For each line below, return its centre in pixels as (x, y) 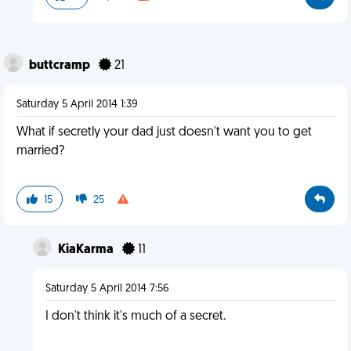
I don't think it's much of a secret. (135, 317)
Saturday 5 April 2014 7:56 (107, 289)
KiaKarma (87, 250)
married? (40, 151)
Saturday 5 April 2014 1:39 (77, 105)
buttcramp (61, 66)
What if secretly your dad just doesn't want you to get (164, 132)
